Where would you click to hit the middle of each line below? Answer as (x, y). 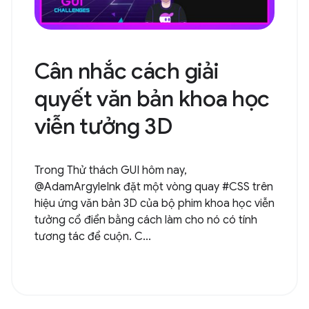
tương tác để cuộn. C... (93, 236)
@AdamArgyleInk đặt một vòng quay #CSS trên (154, 187)
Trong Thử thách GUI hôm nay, (111, 170)
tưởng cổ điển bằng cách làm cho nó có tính (146, 220)
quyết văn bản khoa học (152, 98)
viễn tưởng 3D (103, 126)
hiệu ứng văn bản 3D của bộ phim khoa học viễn (154, 203)
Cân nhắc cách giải (127, 71)
